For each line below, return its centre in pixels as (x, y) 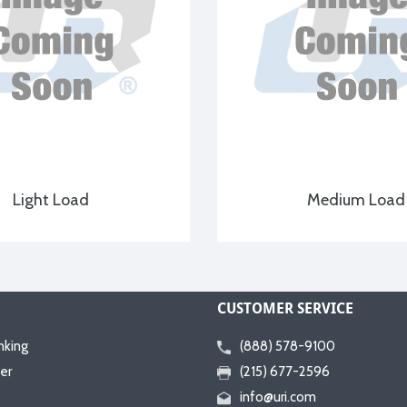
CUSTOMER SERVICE (285, 308)
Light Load (51, 200)
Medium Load (356, 200)
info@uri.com (278, 397)
